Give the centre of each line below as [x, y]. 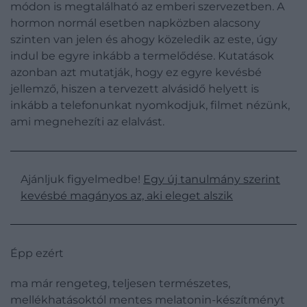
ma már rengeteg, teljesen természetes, [120, 283]
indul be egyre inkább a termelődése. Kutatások [142, 56]
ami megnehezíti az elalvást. [87, 122]
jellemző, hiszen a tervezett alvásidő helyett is [135, 89]
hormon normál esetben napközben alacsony [135, 23]
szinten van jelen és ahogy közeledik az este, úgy [144, 39]
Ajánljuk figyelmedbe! [82, 179]
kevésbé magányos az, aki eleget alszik [127, 196]
